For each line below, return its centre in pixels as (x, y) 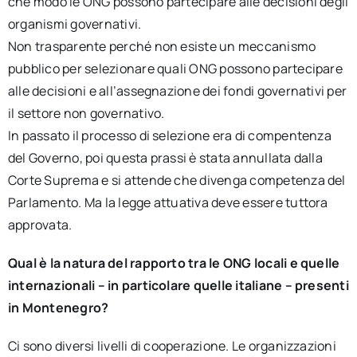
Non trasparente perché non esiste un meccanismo (162, 46)
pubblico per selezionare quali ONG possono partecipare (175, 69)
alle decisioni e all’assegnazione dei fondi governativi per (177, 91)
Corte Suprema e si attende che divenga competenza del (177, 180)
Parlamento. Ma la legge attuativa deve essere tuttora (168, 202)
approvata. (40, 225)
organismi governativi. (75, 24)
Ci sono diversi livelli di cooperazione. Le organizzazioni (172, 346)
